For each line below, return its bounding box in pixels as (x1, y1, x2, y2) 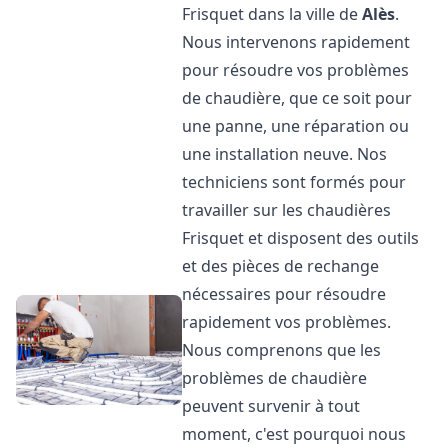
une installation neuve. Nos (182, 143, 388, 165)
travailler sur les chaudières (182, 199, 392, 221)
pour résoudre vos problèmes (182, 59, 410, 81)
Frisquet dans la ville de (182, 3, 363, 25)
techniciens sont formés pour (182, 171, 407, 193)
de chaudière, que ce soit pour (182, 87, 413, 109)
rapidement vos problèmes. (182, 311, 392, 333)
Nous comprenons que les (182, 339, 382, 361)
